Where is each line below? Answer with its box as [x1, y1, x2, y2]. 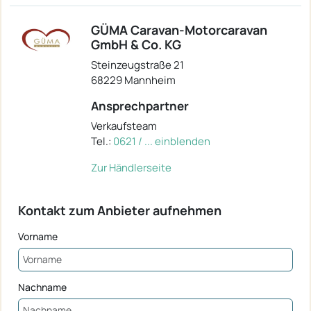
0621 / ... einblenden [113, 133, 210, 149]
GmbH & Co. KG [91, 35, 181, 53]
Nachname [18, 280, 67, 294]
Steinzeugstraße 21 [91, 57, 184, 72]
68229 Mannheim [91, 72, 176, 87]
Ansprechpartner [91, 97, 189, 114]
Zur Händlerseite [91, 160, 171, 175]
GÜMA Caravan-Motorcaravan [91, 21, 267, 38]
